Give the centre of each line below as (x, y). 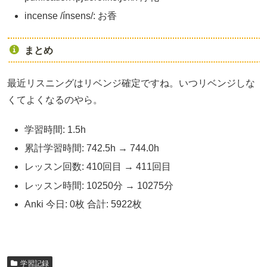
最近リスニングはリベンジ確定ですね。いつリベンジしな (131, 83)
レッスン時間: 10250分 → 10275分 (99, 185)
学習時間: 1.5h (55, 129)
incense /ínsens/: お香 (71, 15)
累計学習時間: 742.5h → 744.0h (92, 148)
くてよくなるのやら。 (55, 100)
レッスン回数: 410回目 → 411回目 (98, 167)
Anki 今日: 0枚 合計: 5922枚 (83, 204)
